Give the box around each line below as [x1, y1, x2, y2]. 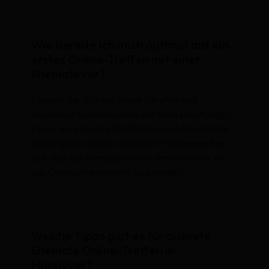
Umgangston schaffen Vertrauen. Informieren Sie [31, 138, 223, 148]
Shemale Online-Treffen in [31, 243, 175, 258]
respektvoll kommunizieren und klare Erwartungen [31, 109, 230, 119]
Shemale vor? [31, 65, 106, 81]
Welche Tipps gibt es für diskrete [31, 228, 211, 244]
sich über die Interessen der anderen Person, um [31, 152, 226, 163]
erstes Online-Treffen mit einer [31, 51, 201, 67]
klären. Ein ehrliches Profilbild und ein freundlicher [31, 123, 229, 134]
